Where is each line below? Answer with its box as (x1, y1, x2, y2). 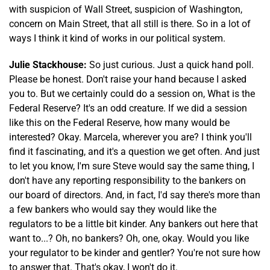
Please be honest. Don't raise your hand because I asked (9, 73, 246, 85)
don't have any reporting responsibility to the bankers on (9, 174, 246, 186)
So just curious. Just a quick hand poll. (87, 58, 254, 71)
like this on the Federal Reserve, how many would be (9, 116, 230, 128)
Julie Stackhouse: (9, 58, 87, 71)
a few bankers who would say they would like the (9, 203, 216, 215)
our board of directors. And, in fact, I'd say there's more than (9, 189, 260, 201)
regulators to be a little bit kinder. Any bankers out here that (9, 218, 258, 230)
